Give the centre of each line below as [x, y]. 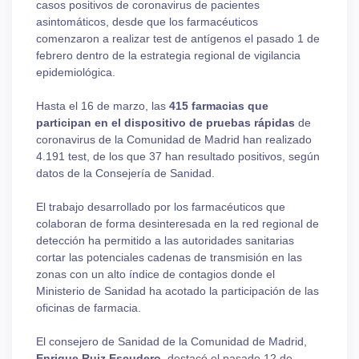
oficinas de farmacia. [89, 308]
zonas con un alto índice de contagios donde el [155, 274]
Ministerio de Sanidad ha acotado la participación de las [177, 291]
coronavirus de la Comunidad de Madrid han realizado [174, 140]
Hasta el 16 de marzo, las [103, 106]
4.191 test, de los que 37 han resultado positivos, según [178, 157]
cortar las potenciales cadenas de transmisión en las [169, 258]
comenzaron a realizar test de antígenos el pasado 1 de [178, 39]
